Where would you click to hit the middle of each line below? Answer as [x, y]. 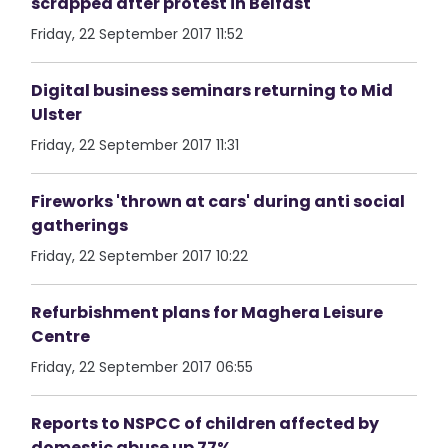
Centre [61, 336]
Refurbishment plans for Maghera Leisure [207, 312]
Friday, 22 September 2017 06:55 [142, 367]
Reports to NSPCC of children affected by [205, 423]
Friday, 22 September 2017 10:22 [140, 256]
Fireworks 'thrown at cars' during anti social [218, 201]
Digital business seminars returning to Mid [212, 90]
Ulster [57, 114]
